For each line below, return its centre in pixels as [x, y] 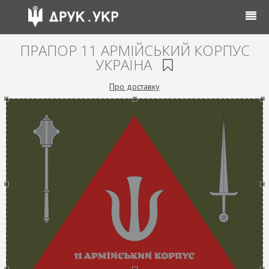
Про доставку [134, 86]
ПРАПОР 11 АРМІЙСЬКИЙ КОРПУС [134, 50]
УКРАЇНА [125, 65]
